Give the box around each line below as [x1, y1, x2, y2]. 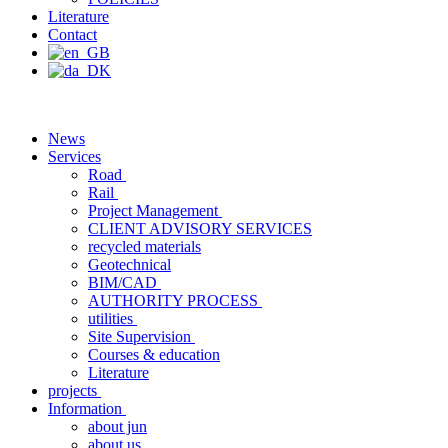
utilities [88, 310, 137, 327]
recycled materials [88, 238, 201, 255]
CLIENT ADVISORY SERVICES [88, 220, 312, 237]
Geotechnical [88, 256, 171, 273]
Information [48, 400, 126, 417]
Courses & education [88, 346, 220, 363]
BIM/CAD [88, 274, 161, 291]
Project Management [88, 202, 222, 219]
